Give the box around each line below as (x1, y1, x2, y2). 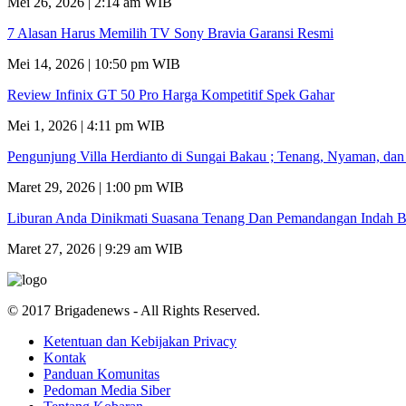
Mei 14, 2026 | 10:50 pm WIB (7, 55, 180, 72)
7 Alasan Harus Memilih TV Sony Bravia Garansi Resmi (7, 24, 333, 41)
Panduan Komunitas (43, 365, 159, 382)
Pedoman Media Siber (43, 382, 170, 398)
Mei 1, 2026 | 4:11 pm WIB (7, 117, 165, 133)
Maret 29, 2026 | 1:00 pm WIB (7, 179, 184, 195)
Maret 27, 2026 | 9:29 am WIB (7, 240, 183, 256)
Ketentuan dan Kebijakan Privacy (43, 333, 237, 349)
